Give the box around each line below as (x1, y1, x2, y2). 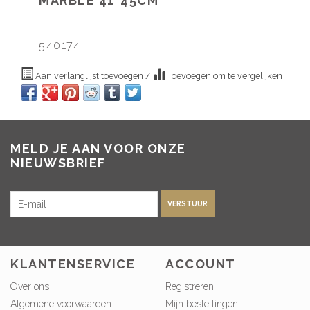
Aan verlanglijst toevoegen (33, 70, 145, 81)
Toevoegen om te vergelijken (165, 70, 282, 81)
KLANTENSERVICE (10, 256, 135, 271)
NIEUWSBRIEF (10, 155, 106, 170)
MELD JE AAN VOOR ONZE (10, 140, 186, 156)
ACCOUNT (165, 256, 236, 271)
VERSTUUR (167, 199, 208, 208)
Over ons (10, 280, 49, 292)
